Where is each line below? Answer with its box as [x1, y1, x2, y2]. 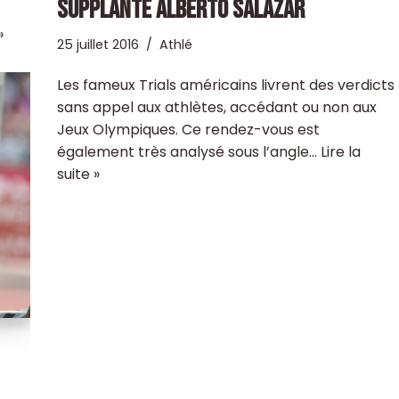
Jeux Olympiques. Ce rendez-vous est [56, 118, 320, 140]
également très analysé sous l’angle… [56, 141, 321, 162]
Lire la [320, 141, 361, 162]
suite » [56, 163, 100, 184]
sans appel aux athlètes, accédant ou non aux [56, 96, 377, 118]
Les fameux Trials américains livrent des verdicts [56, 74, 395, 95]
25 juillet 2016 [56, 35, 139, 53]
